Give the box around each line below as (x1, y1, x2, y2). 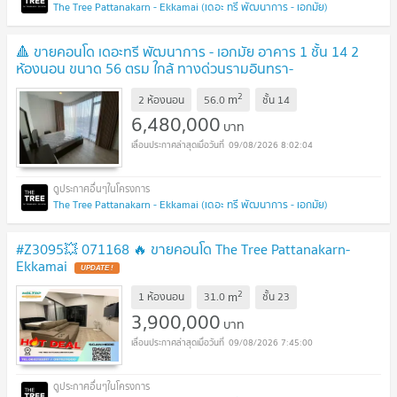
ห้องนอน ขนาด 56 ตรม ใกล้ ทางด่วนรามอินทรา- (16, 57, 293, 81)
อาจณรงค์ (16, 74, 76, 97)
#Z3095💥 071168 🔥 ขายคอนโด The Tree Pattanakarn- (16, 237, 350, 261)
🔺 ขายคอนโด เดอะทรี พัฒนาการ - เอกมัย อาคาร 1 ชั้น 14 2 (16, 40, 359, 64)
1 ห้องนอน (138, 288, 184, 306)
